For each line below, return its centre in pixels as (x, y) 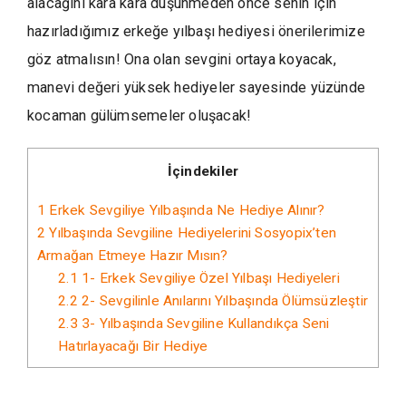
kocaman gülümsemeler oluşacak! (140, 116)
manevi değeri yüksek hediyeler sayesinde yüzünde (196, 87)
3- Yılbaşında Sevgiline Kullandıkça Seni (203, 323)
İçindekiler (203, 171)
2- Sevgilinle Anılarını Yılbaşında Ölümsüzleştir (223, 300)
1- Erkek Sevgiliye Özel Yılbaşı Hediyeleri (208, 278)
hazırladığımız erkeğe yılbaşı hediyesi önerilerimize (196, 31)
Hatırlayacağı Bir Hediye (133, 346)
